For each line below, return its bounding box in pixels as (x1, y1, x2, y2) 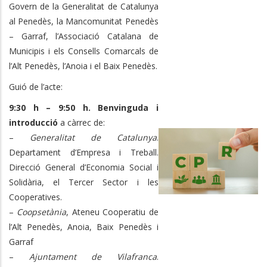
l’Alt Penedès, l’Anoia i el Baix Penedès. (9, 60, 157, 72)
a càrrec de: (58, 116, 105, 128)
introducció (9, 116, 58, 128)
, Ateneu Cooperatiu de (66, 206, 159, 218)
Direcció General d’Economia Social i (9, 161, 159, 173)
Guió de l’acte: (9, 80, 63, 92)
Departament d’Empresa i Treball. (9, 146, 159, 158)
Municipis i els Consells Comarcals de (9, 45, 159, 57)
